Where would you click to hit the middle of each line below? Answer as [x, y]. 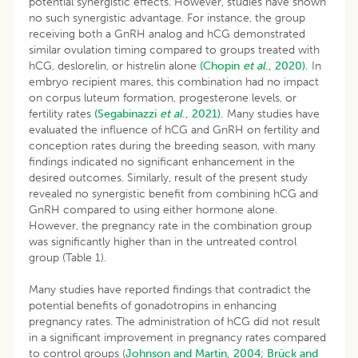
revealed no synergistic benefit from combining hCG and [173, 193]
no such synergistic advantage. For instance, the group [167, 18]
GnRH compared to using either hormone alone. [153, 209]
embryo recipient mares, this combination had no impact [174, 82]
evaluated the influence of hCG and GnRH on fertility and [174, 129]
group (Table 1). [68, 257]
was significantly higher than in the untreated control [163, 241]
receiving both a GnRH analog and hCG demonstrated [167, 34]
